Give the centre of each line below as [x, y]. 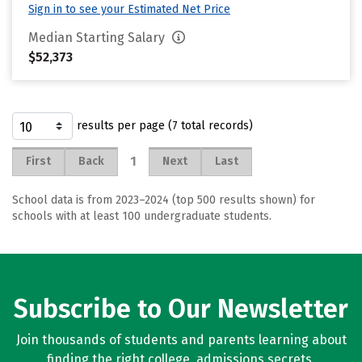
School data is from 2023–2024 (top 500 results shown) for [164, 200]
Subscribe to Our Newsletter [181, 309]
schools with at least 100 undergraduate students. [142, 216]
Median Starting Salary [98, 38]
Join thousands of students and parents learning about [181, 340]
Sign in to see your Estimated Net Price [129, 9]
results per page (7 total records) [165, 126]
